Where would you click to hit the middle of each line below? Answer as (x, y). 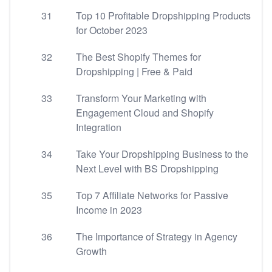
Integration (99, 127)
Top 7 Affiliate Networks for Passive (152, 195)
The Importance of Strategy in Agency (157, 236)
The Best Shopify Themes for (138, 57)
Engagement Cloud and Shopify (145, 113)
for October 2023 (112, 30)
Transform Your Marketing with (141, 98)
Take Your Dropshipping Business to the (162, 154)
